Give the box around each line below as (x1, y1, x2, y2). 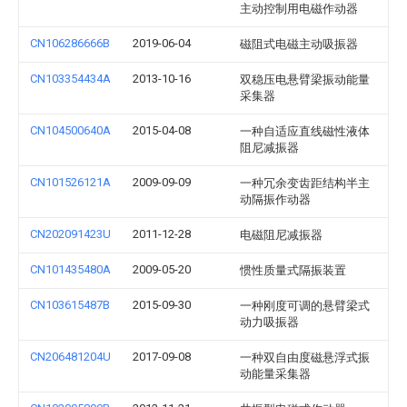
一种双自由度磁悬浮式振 (240, 351, 370, 364)
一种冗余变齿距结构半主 (240, 176, 370, 190)
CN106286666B (30, 36, 110, 50)
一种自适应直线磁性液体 (240, 124, 370, 138)
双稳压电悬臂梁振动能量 (240, 73, 370, 86)
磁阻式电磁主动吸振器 (240, 37, 358, 51)
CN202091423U (30, 227, 111, 241)
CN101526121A (30, 175, 111, 189)
